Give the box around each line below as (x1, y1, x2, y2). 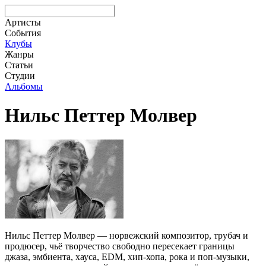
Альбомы (5, 81, 43, 91)
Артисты (5, 17, 41, 27)
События (5, 28, 41, 38)
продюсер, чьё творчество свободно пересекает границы (5, 240, 235, 251)
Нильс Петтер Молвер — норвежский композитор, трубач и (5, 230, 248, 240)
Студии (5, 71, 35, 81)
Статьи (5, 60, 33, 70)
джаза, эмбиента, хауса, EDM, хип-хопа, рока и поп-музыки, (5, 251, 249, 262)
